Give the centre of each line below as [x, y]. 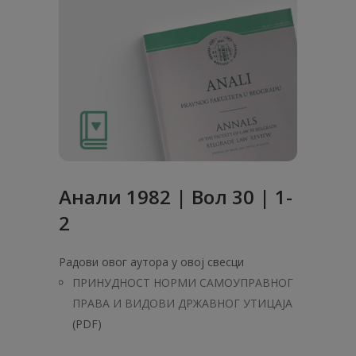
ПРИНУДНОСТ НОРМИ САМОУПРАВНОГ [183, 282]
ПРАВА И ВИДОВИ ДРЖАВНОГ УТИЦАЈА [182, 303]
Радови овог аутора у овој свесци [151, 262]
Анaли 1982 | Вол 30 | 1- [176, 197]
